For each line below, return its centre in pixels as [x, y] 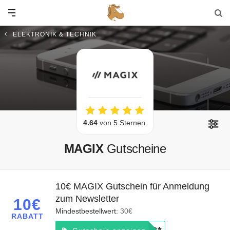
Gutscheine [136, 149]
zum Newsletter [87, 199]
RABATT [27, 216]
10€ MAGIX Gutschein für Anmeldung [132, 186]
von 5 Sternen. [122, 123]
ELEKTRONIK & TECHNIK [54, 34]
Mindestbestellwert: [88, 211]
